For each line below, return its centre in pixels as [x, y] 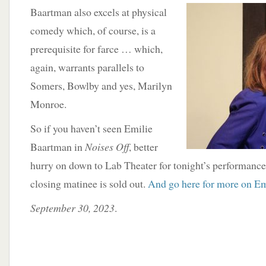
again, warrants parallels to [87, 67]
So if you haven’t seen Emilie [91, 128]
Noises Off [107, 147]
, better [143, 147]
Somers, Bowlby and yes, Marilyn [101, 85]
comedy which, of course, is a [93, 30]
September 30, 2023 [72, 208]
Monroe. [48, 104]
